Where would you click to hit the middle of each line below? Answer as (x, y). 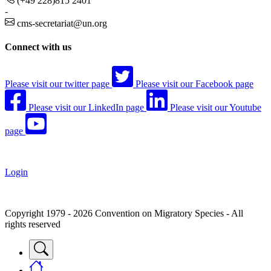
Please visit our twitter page (57, 83)
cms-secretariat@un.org (62, 24)
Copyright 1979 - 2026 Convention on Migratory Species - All (124, 213)
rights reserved (33, 224)
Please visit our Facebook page (194, 83)
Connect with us (38, 47)
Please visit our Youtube (216, 107)
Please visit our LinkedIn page (86, 107)
